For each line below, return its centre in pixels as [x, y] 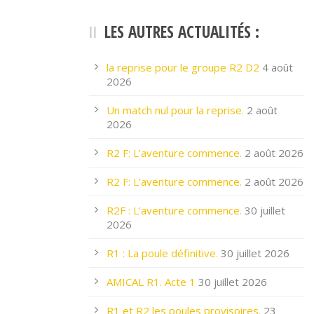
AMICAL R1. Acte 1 [151, 282]
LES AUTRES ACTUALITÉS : [182, 32]
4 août [278, 67]
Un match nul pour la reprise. [175, 110]
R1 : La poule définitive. [162, 253]
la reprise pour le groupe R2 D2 [183, 67]
